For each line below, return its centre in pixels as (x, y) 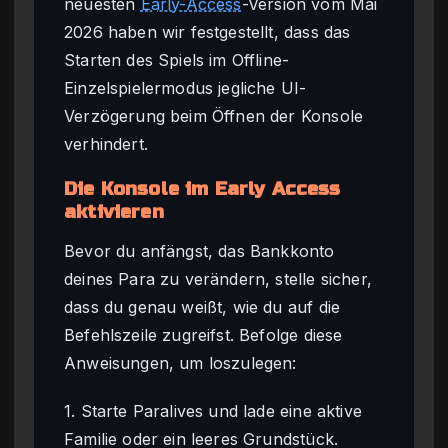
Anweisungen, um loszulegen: (180, 362)
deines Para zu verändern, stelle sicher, (218, 278)
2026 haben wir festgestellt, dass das (207, 32)
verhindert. (106, 144)
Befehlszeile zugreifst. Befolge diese (203, 334)
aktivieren (114, 212)
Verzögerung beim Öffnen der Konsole (214, 116)
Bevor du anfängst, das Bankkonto (199, 250)
